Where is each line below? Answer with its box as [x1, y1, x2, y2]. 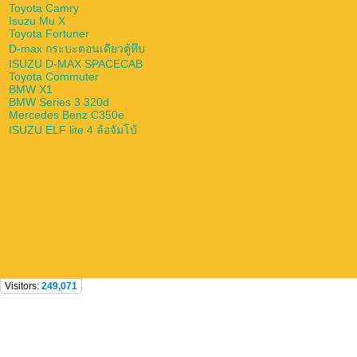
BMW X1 [9, 83, 53, 96]
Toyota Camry [9, 2, 79, 15]
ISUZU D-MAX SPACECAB [9, 57, 143, 71]
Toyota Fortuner [9, 27, 89, 41]
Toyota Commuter [9, 70, 99, 84]
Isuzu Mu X [9, 14, 65, 28]
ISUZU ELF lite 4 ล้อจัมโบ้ [9, 124, 137, 137]
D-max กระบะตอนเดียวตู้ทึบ [9, 42, 145, 56]
